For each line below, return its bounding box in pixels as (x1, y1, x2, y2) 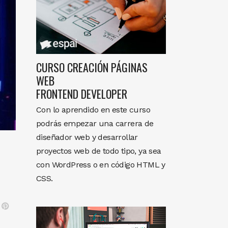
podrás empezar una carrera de (36, 118, 154, 128)
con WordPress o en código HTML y (36, 159, 165, 169)
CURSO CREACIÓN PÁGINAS (36, 59, 148, 75)
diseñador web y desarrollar (36, 132, 138, 142)
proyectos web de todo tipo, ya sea (36, 146, 161, 156)
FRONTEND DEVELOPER (36, 85, 127, 102)
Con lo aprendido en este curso (36, 104, 150, 115)
